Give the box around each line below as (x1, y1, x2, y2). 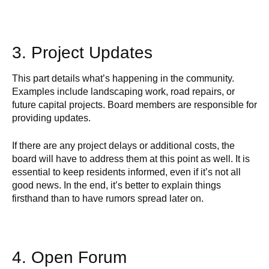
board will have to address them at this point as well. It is (12, 154, 250, 164)
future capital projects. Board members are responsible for (12, 100, 257, 110)
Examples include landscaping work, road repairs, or (12, 86, 235, 97)
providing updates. (12, 113, 91, 123)
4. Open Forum (12, 248, 127, 267)
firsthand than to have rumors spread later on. (12, 193, 204, 204)
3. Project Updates (12, 43, 153, 62)
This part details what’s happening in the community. (12, 73, 234, 83)
